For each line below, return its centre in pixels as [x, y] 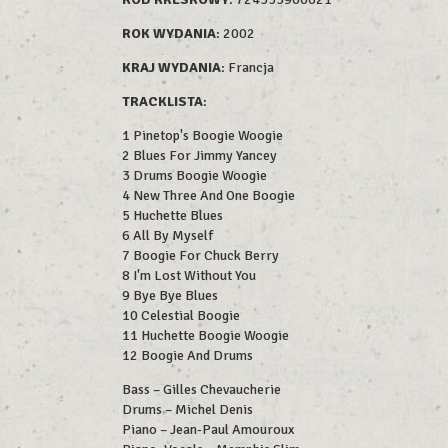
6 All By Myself [167, 235]
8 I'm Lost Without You [189, 275]
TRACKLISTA [162, 101]
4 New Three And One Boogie [208, 195]
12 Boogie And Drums [187, 355]
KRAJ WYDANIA [171, 67]
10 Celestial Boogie [181, 315]
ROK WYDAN [162, 33]
